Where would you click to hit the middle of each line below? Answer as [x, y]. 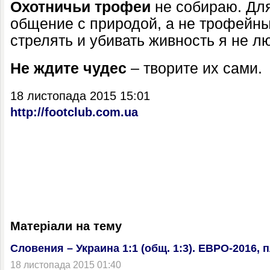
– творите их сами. [194, 68]
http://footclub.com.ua [74, 112]
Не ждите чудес [68, 68]
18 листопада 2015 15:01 [80, 96]
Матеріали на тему [66, 226]
